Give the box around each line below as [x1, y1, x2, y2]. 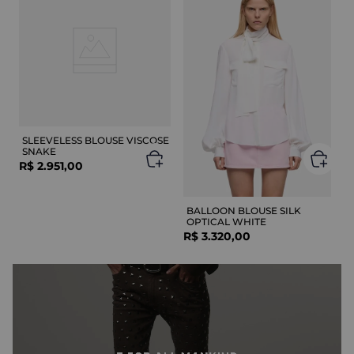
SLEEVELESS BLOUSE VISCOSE [22, 134, 169, 146]
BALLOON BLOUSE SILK [186, 204, 301, 217]
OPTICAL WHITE [186, 215, 266, 228]
